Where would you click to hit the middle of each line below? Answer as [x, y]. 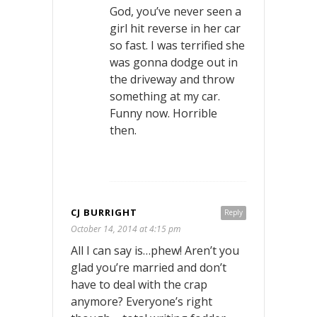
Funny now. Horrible [163, 113]
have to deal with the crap [139, 284]
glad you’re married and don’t [149, 267]
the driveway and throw [172, 79]
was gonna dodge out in [174, 62]
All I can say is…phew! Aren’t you [155, 250]
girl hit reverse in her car [175, 28]
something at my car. [165, 96]
